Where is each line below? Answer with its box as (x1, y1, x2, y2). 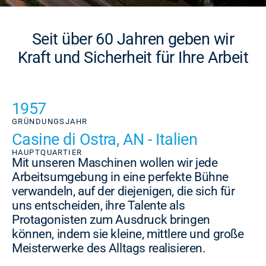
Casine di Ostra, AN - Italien (12, 130, 198, 149)
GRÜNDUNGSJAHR (12, 117, 88, 126)
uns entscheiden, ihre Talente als (12, 198, 185, 213)
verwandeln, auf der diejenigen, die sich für (12, 184, 235, 198)
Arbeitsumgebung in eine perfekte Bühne (12, 170, 229, 184)
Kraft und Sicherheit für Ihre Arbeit (17, 48, 249, 67)
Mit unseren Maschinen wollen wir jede (12, 156, 218, 170)
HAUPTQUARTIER (12, 148, 83, 157)
